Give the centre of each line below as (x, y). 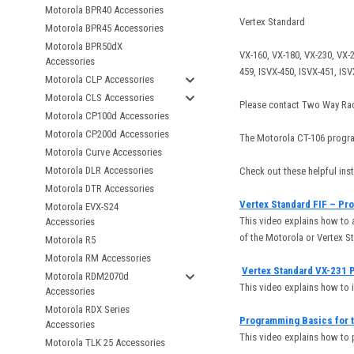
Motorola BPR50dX (84, 46)
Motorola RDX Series (87, 309)
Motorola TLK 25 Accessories (105, 343)
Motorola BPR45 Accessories (104, 28)
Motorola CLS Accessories (100, 98)
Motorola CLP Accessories (100, 79)
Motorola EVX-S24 (82, 207)
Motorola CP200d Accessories (107, 134)
